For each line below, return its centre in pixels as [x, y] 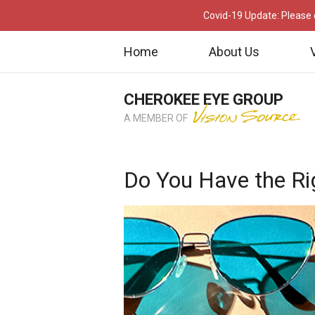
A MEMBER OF [157, 118]
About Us [234, 51]
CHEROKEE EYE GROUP [204, 99]
